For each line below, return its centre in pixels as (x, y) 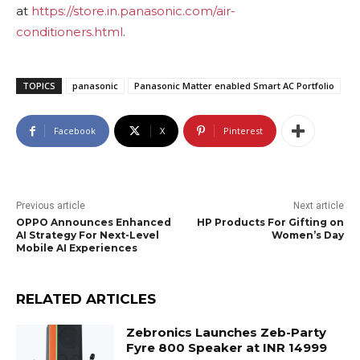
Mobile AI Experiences (77, 248)
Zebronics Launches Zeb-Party (227, 333)
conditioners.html (70, 32)
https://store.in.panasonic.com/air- (133, 11)
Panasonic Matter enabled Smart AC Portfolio (234, 86)
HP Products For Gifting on (270, 223)
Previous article (51, 206)
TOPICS (39, 86)
